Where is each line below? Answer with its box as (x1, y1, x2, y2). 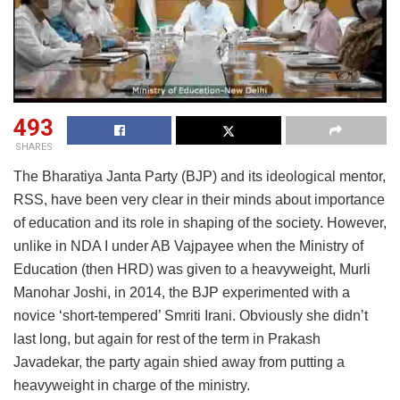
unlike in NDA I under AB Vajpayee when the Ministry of (13, 238, 363, 254)
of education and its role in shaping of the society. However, (13, 215, 387, 231)
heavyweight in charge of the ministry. (13, 378, 250, 394)
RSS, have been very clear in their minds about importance (13, 192, 385, 208)
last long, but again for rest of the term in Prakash (13, 331, 321, 347)
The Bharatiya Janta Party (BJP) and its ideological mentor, (13, 169, 386, 185)
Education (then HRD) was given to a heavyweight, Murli (13, 262, 371, 278)
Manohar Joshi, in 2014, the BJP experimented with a (13, 285, 350, 301)
